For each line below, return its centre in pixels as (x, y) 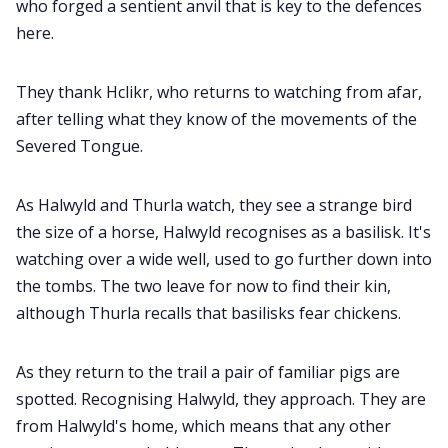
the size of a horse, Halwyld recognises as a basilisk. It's (223, 232)
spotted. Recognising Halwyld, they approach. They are (221, 399)
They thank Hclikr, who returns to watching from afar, (219, 92)
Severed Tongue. (79, 146)
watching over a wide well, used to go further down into (224, 259)
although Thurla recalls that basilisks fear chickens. (208, 313)
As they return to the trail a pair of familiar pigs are (208, 372)
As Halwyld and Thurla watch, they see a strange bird (214, 205)
